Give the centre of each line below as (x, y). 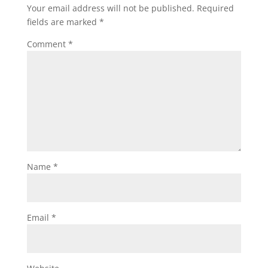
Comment (47, 44)
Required (215, 8)
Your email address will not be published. (110, 8)
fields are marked (63, 22)
